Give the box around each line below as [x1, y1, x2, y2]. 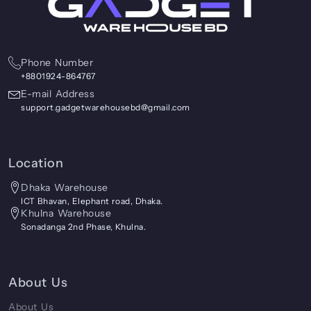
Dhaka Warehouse [21, 181, 108, 194]
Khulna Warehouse [21, 207, 111, 219]
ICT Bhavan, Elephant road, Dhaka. [21, 196, 163, 206]
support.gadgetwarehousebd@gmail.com [21, 102, 190, 113]
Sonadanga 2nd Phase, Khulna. [21, 221, 146, 232]
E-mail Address [21, 87, 94, 101]
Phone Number [21, 56, 93, 69]
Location [8, 155, 63, 171]
